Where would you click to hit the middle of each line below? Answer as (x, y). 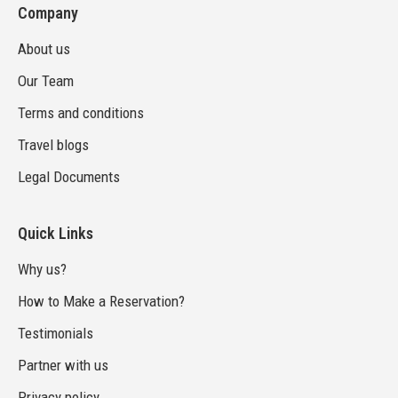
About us (44, 49)
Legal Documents (69, 177)
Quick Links (56, 234)
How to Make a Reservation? (101, 302)
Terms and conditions (81, 113)
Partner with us (63, 366)
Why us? (42, 270)
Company (48, 13)
